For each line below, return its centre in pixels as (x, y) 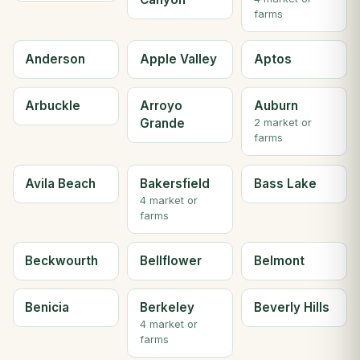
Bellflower (170, 261)
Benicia (47, 308)
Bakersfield (174, 183)
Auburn (276, 106)
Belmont (279, 261)
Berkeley (167, 308)
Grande (162, 124)
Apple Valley (178, 59)
